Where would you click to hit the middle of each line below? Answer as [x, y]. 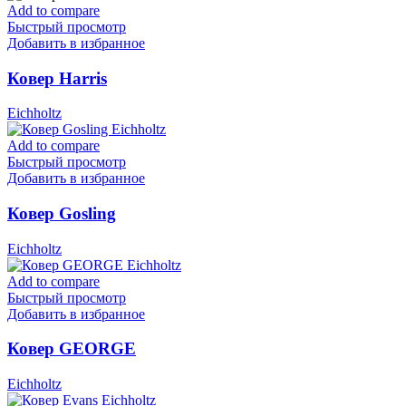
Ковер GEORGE [72, 349]
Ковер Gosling [62, 213]
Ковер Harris [57, 78]
